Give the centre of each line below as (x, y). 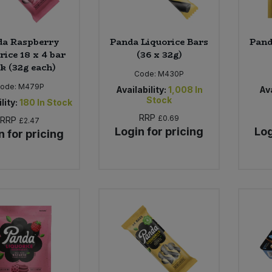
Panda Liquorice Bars (159, 42)
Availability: (141, 89)
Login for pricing (159, 131)
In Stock (54, 102)
